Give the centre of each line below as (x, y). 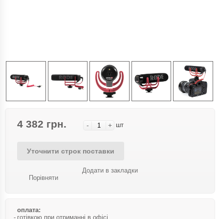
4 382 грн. (42, 124)
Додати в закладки (110, 170)
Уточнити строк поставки (71, 151)
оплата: (29, 210)
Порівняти (44, 177)
